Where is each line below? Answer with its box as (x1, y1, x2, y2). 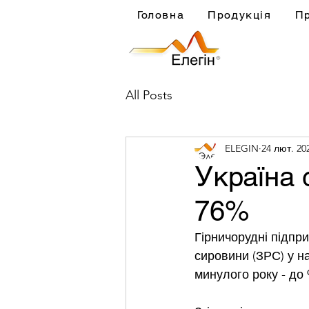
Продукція (208, 8, 272, 21)
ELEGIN (225, 141, 259, 154)
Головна (137, 8, 185, 21)
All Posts (126, 87, 172, 103)
